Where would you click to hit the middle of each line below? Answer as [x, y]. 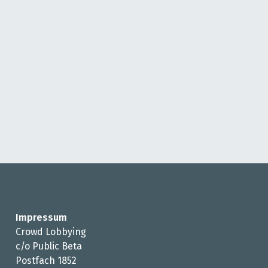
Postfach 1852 [46, 261]
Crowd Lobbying [51, 232]
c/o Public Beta [49, 246]
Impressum [41, 217]
